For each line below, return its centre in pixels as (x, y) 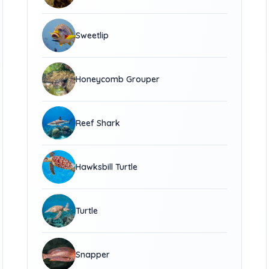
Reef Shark (98, 123)
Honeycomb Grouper (118, 79)
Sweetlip (92, 35)
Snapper (93, 255)
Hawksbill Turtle (107, 167)
